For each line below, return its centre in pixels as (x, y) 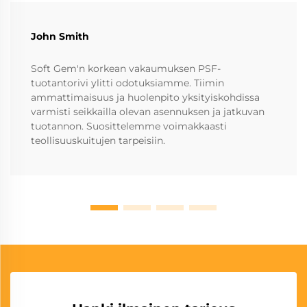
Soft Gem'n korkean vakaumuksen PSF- (126, 69)
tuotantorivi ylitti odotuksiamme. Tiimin (127, 83)
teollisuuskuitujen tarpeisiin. (98, 141)
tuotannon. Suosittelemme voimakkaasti (129, 126)
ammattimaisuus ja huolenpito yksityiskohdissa (145, 98)
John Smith (60, 37)
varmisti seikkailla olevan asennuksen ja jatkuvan (148, 112)
